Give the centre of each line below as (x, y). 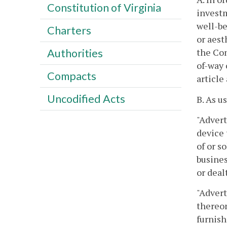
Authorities (75, 53)
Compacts (71, 76)
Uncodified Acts (86, 99)
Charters (69, 30)
